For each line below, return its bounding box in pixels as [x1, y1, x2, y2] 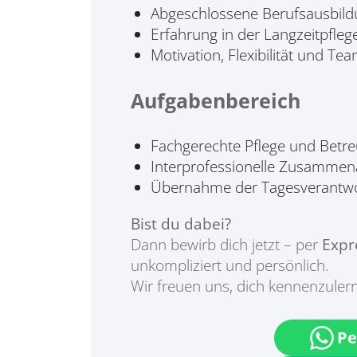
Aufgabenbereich [131, 87, 300, 114]
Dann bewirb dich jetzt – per [131, 234, 322, 255]
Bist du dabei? [131, 214, 231, 234]
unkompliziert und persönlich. [131, 255, 329, 276]
